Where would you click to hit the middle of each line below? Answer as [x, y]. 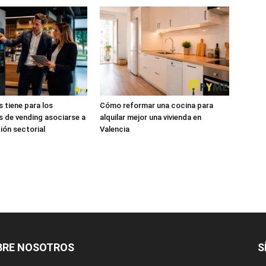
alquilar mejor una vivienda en [151, 117]
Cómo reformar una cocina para [156, 105]
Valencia [115, 129]
